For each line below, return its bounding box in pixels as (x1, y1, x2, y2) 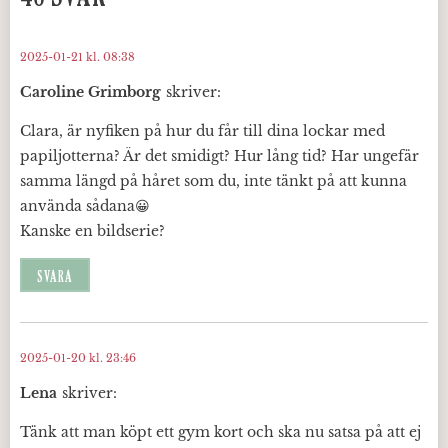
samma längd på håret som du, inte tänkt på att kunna (20, 172, 407, 190)
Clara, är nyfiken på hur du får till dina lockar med (20, 122, 385, 140)
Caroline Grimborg (20, 82, 161, 101)
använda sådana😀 (20, 197, 150, 215)
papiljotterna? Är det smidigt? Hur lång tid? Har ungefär (20, 147, 419, 165)
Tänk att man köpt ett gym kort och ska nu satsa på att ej (20, 423, 421, 442)
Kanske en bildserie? (20, 222, 165, 240)
